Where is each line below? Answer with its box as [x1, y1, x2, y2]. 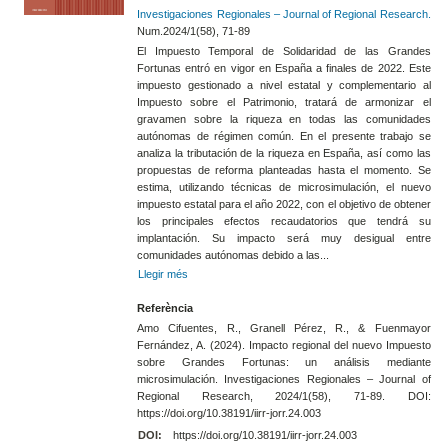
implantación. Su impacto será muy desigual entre [137, 232, 431, 245]
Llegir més [137, 268, 188, 281]
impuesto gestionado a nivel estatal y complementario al [137, 79, 431, 92]
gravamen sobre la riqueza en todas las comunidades [137, 113, 431, 126]
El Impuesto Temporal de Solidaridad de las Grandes [137, 45, 431, 58]
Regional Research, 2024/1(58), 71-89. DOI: [137, 390, 431, 403]
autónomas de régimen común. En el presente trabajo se [137, 130, 431, 143]
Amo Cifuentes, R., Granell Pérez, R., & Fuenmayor [137, 322, 431, 335]
